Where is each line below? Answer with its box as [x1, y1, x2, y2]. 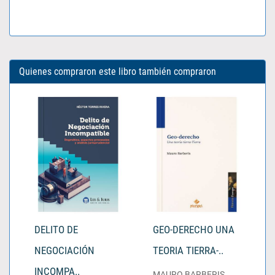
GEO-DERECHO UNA [153, 223, 234, 236]
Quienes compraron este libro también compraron [19, 66, 216, 77]
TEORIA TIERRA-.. [153, 244, 223, 257]
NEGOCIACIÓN [34, 244, 95, 257]
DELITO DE [34, 223, 78, 236]
